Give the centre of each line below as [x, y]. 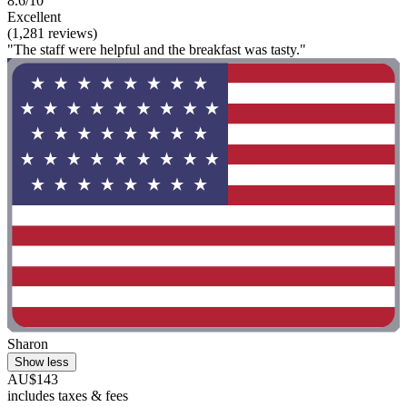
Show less [42, 362]
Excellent [34, 16]
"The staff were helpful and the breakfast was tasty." [157, 49]
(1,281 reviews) [52, 33]
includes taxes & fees [68, 396]
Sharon [28, 344]
